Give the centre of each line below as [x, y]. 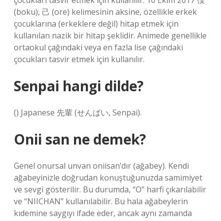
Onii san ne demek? [80, 139]
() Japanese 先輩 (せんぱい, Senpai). [78, 112]
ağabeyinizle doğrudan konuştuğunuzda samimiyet [108, 178]
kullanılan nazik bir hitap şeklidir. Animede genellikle [110, 36]
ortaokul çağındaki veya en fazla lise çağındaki [98, 47]
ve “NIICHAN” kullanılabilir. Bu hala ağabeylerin [101, 201]
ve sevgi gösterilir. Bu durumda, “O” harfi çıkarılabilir [110, 189]
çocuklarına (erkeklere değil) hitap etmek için [96, 24]
